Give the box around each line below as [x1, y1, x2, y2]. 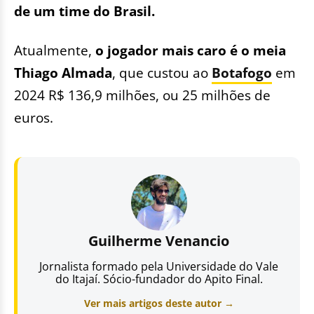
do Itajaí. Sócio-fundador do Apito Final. [55, 271, 263, 287]
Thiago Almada [14, 63, 112, 83]
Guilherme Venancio [88, 231, 229, 251]
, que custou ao [112, 63, 212, 83]
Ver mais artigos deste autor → [83, 296, 234, 310]
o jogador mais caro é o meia [95, 41, 286, 60]
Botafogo [212, 63, 272, 83]
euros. [14, 108, 53, 128]
